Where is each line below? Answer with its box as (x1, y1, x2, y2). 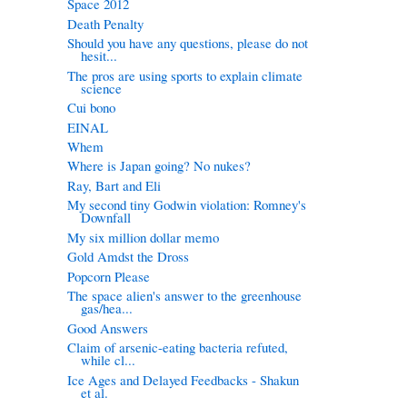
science (80, 78, 122, 97)
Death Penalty (66, 14, 144, 33)
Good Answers (66, 318, 148, 337)
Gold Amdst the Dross (66, 247, 189, 266)
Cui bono (66, 98, 115, 117)
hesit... (80, 46, 117, 65)
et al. (80, 382, 108, 402)
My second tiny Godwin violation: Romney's (66, 195, 306, 214)
